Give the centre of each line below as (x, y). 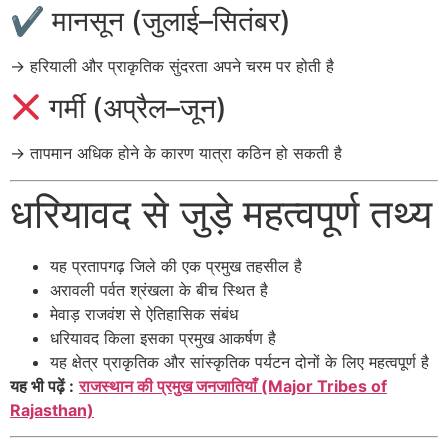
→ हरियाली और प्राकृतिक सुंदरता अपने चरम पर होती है (172, 66)
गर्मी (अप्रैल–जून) (134, 108)
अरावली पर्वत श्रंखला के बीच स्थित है (159, 289)
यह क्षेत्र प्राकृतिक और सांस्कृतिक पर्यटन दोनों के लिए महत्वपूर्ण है (239, 361)
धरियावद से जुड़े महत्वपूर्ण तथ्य (221, 213)
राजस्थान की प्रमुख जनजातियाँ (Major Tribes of (233, 385)
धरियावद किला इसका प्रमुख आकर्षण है (163, 337)
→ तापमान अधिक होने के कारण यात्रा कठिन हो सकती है (176, 153)
